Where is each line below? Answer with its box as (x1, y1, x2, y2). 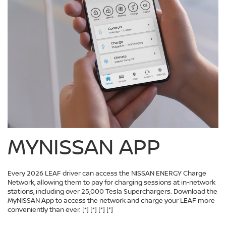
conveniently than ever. (8, 204, 82, 214)
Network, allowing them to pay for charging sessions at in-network (8, 177, 215, 187)
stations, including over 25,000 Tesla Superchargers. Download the (8, 186, 217, 196)
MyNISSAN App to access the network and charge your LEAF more (8, 195, 215, 205)
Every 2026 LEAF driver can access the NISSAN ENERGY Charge (8, 168, 206, 178)
